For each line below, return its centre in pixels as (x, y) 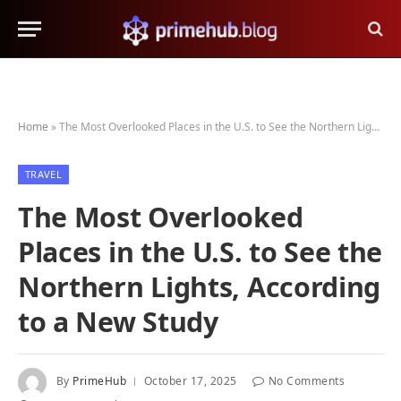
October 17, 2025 (190, 381)
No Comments (307, 381)
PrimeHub (100, 381)
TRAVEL (43, 174)
